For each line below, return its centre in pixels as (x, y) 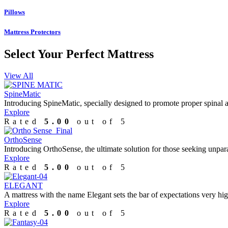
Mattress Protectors (32, 32)
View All (19, 75)
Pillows (15, 12)
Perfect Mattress (110, 54)
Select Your (35, 54)
